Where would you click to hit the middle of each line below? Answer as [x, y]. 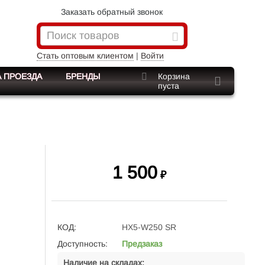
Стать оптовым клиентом [85, 56]
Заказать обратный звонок [112, 12]
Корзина [174, 76]
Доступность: [83, 244]
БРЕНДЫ [83, 76]
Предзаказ [142, 244]
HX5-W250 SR [149, 227]
